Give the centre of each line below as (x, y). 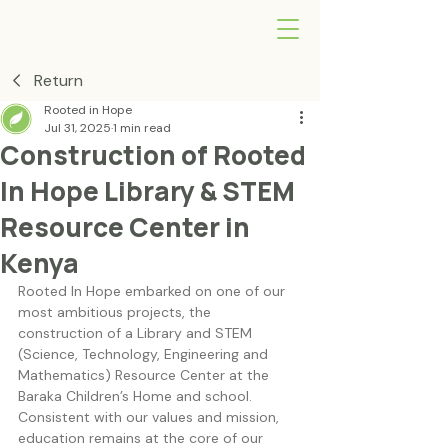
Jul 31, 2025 (77, 128)
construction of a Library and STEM (137, 333)
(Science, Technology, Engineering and (145, 354)
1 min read (142, 128)
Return (58, 80)
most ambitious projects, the (116, 312)
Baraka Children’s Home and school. (137, 396)
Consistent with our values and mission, (150, 417)
